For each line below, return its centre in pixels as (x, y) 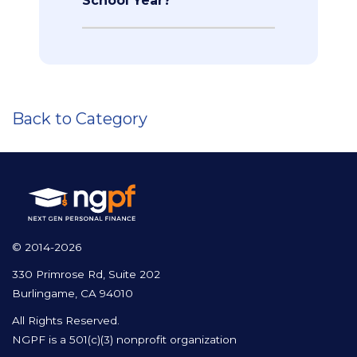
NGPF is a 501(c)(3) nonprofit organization (124, 340)
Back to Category (80, 119)
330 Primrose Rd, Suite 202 (86, 275)
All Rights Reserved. (66, 321)
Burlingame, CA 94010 (73, 294)
